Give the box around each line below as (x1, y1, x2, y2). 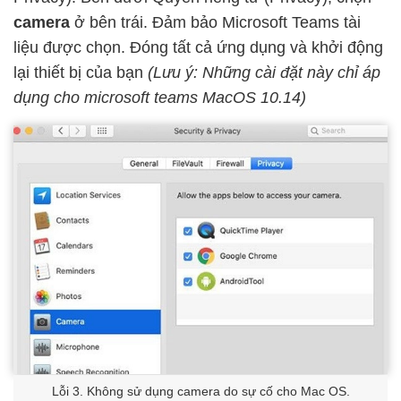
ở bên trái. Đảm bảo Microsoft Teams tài (74, 13, 361, 32)
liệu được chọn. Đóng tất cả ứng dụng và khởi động (13, 38, 383, 57)
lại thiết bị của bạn (13, 64, 148, 82)
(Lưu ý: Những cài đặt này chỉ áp (148, 64, 380, 82)
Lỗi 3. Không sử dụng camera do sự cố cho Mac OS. (51, 384, 350, 398)
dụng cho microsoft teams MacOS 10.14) (13, 89, 306, 107)
